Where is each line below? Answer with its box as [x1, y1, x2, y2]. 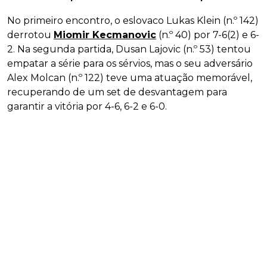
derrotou [7, 29, 54, 41]
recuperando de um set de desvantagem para [7, 86, 227, 98]
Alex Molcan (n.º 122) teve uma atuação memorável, [7, 72, 252, 84]
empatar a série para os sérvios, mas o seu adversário [7, 58, 253, 70]
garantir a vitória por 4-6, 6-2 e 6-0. [7, 101, 167, 113]
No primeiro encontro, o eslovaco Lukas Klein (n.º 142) [7, 15, 259, 27]
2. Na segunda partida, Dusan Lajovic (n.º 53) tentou [7, 44, 251, 55]
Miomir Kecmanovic [54, 29, 156, 41]
